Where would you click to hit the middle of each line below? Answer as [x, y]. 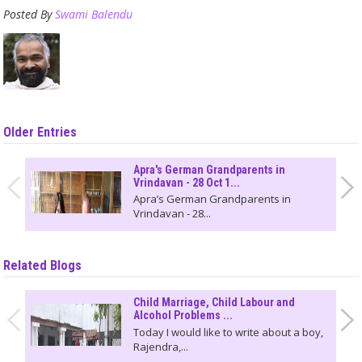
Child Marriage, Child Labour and [214, 303]
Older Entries [40, 133]
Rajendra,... [160, 346]
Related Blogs [43, 265]
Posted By [29, 15]
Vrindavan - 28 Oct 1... [186, 182]
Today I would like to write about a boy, [228, 332]
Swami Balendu [94, 15]
